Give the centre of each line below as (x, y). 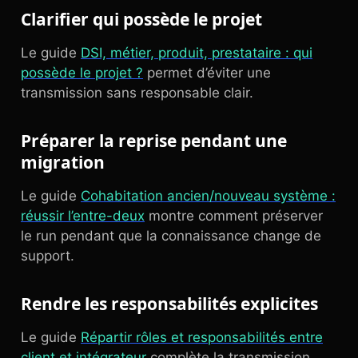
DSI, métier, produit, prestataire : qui (197, 53)
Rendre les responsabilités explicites (169, 304)
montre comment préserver (234, 216)
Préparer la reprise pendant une (154, 141)
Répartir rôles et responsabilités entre (202, 337)
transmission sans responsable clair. (137, 93)
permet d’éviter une (207, 73)
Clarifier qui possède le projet (141, 19)
